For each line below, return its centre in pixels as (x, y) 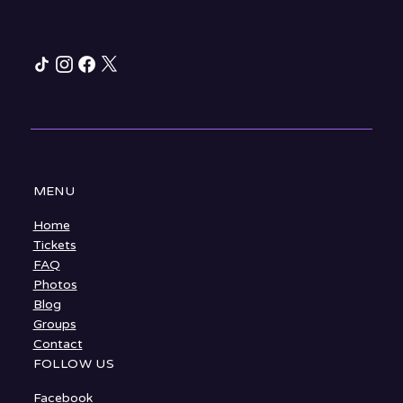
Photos (55, 284)
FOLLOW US (74, 363)
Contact (58, 344)
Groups (54, 324)
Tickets (54, 245)
